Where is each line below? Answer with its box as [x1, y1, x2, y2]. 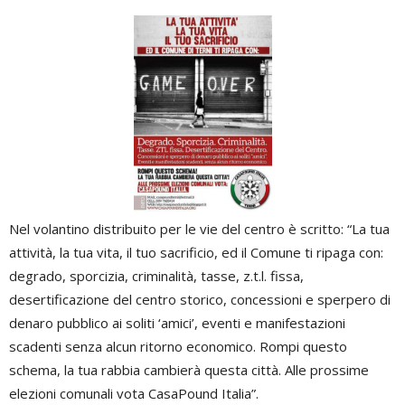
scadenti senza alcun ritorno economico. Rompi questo [9, 336, 347, 355]
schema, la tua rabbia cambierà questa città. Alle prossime [9, 360, 369, 379]
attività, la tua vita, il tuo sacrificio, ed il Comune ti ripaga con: [9, 242, 383, 261]
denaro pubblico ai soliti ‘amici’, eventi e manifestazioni [9, 313, 345, 332]
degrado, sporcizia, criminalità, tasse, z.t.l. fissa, [9, 266, 304, 285]
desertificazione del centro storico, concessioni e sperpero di [9, 289, 391, 308]
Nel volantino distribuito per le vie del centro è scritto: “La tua [9, 219, 390, 238]
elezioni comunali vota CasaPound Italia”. [9, 383, 259, 402]
